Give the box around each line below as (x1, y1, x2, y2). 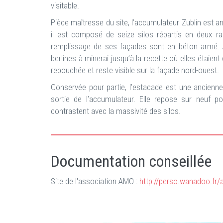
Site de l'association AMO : (51, 176, 139, 186)
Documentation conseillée (51, 152, 212, 171)
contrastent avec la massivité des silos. (51, 106, 181, 116)
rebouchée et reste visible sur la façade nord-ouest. (51, 65, 219, 75)
